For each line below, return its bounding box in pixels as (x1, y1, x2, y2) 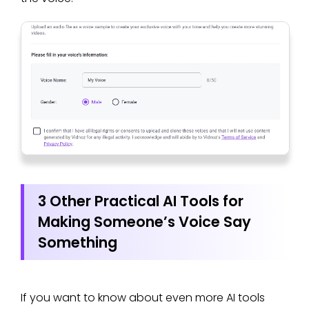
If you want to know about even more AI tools (21, 289, 265, 306)
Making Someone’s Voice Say (38, 211, 251, 232)
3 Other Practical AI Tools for (38, 190, 243, 211)
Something (38, 232, 121, 252)
